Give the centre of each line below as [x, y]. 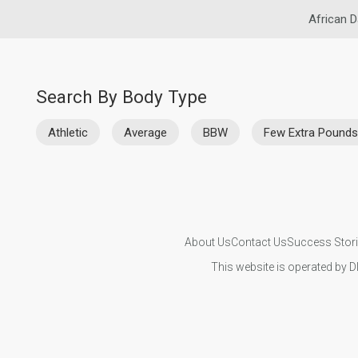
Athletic [68, 132]
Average [145, 132]
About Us [207, 242]
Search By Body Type [121, 97]
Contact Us [259, 242]
